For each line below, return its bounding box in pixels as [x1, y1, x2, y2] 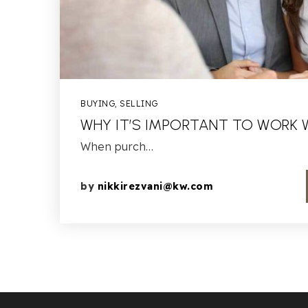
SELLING [120, 98, 158, 109]
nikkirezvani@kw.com [97, 180, 213, 192]
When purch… [80, 140, 154, 153]
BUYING [80, 98, 115, 109]
